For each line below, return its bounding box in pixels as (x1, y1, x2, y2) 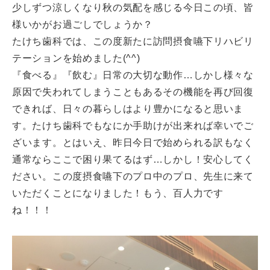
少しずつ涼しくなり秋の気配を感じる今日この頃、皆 (12, 2, 254, 13)
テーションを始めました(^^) (12, 53, 140, 63)
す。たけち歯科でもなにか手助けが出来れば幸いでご (12, 121, 254, 131)
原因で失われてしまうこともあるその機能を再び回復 (12, 87, 254, 97)
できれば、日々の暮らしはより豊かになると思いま (12, 104, 244, 114)
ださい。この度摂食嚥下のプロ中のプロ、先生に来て (12, 171, 254, 181)
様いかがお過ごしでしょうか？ (12, 19, 153, 30)
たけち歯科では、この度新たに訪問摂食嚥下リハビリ (12, 36, 254, 46)
